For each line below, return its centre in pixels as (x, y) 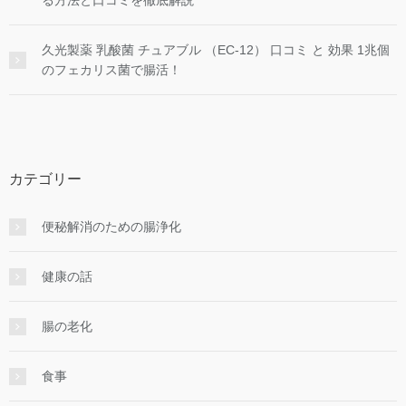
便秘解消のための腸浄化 (111, 227)
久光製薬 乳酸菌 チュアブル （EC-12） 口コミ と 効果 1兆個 (216, 50)
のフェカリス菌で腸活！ (111, 70)
